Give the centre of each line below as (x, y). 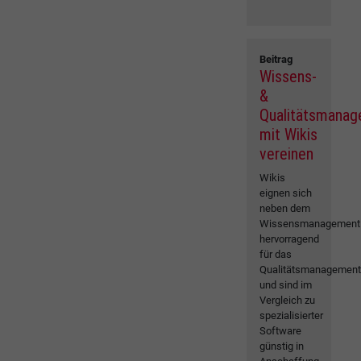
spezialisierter (292, 316)
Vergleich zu (288, 301)
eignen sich (286, 193)
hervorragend (290, 239)
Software (281, 331)
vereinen (287, 154)
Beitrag (276, 60)
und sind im (286, 285)
